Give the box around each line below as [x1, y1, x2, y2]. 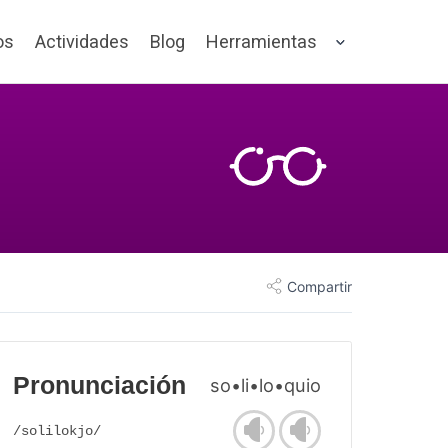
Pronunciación [13, 372, 186, 400]
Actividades [35, 31, 129, 52]
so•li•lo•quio [210, 374, 321, 397]
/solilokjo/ [13, 423, 101, 440]
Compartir [287, 277, 352, 295]
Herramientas [206, 31, 317, 52]
